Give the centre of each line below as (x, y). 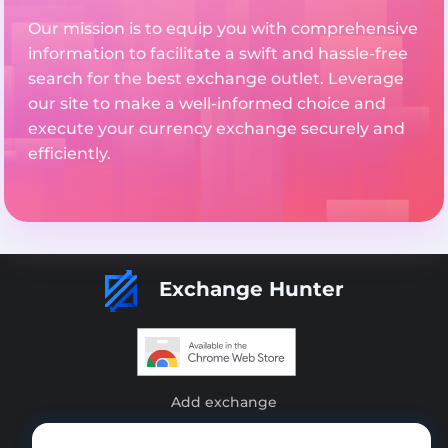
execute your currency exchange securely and (216, 128)
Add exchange (224, 402)
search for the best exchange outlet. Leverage (216, 78)
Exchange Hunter (248, 289)
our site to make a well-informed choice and (207, 103)
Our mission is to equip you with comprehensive (223, 28)
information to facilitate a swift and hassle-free (218, 53)
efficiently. (69, 153)
